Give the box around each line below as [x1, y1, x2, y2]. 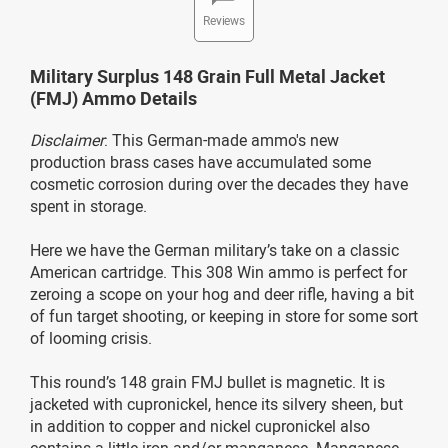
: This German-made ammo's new [104, 128, 339, 151]
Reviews [203, 11, 245, 28]
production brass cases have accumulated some [30, 150, 371, 173]
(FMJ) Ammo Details [30, 85, 197, 110]
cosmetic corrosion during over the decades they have [30, 172, 408, 195]
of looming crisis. [30, 326, 152, 349]
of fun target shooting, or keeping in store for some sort [30, 304, 418, 327]
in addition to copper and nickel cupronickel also [30, 414, 370, 437]
